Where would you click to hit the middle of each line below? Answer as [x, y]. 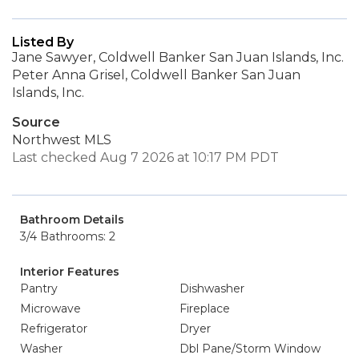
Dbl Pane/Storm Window [250, 349]
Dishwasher [212, 288]
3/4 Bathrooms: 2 [68, 236]
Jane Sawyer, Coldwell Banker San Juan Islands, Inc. [178, 57]
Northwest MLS [62, 140]
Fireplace [205, 309]
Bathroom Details [72, 220]
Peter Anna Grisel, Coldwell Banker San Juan [156, 75]
